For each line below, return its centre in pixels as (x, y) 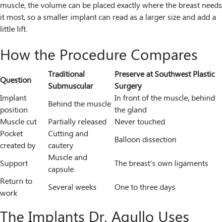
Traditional (66, 75)
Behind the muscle (80, 104)
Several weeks (72, 188)
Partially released (77, 122)
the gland (131, 110)
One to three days (145, 188)
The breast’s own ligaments (161, 164)
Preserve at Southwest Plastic (165, 75)
